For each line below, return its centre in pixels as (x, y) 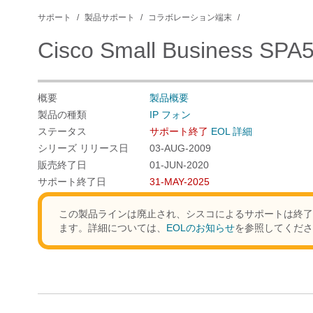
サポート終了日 (72, 182)
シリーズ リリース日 (83, 148)
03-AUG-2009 (180, 148)
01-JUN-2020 (179, 165)
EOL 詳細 (232, 131)
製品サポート (110, 17)
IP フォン (170, 115)
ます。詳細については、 (112, 228)
